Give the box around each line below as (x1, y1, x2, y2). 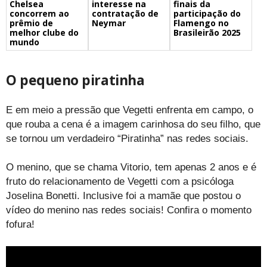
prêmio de (10, 17, 53, 29)
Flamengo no (173, 17, 229, 29)
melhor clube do (10, 27, 79, 39)
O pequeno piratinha (6, 70, 145, 90)
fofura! (6, 219, 35, 231)
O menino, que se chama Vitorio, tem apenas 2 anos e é (6, 162, 256, 173)
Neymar (91, 17, 126, 29)
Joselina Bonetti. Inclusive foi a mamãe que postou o (6, 190, 241, 202)
